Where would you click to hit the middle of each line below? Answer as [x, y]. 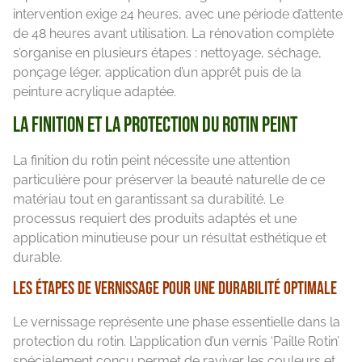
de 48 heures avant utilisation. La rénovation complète [173, 33]
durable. [38, 257]
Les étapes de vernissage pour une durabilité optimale [175, 289]
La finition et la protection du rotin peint [155, 125]
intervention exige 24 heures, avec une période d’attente [178, 14]
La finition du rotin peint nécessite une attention [152, 160]
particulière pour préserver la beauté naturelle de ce [169, 179]
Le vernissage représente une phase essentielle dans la [177, 322]
